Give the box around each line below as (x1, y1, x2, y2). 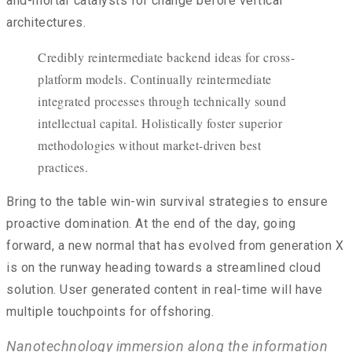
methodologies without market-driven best (38, 137, 261, 154)
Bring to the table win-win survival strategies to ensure (6, 194, 328, 210)
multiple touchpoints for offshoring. (6, 304, 214, 320)
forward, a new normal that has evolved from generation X (6, 238, 343, 254)
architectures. (6, 15, 86, 31)
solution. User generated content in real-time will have (6, 282, 323, 298)
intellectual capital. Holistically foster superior (38, 115, 282, 132)
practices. (38, 159, 88, 176)
